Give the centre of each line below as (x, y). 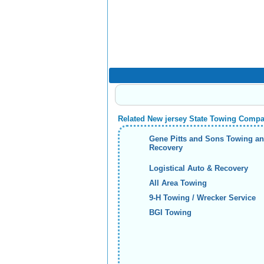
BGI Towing (170, 212)
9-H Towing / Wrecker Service (202, 198)
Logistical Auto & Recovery (199, 168)
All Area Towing (178, 183)
